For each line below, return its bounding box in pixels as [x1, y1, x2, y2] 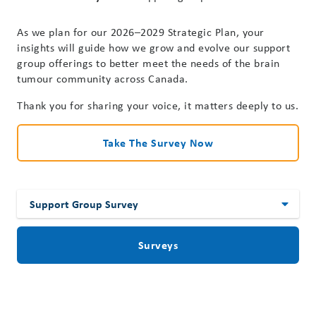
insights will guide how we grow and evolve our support [17, 39, 290, 55]
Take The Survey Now [102, 135, 214, 150]
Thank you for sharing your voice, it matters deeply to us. [17, 97, 298, 113]
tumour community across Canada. [17, 71, 188, 86]
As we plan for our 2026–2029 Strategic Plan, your [17, 24, 265, 39]
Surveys [138, 237, 178, 253]
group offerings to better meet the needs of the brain [17, 55, 280, 71]
